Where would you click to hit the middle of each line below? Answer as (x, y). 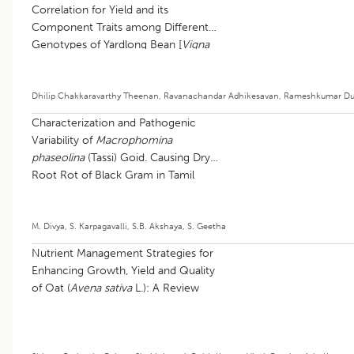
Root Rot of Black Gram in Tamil (113, 175)
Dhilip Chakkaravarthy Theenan (95, 95)
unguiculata (60, 62)
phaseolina (58, 157)
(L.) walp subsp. (128, 62)
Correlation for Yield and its (100, 9)
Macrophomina (134, 140)
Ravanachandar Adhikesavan (221, 95)
